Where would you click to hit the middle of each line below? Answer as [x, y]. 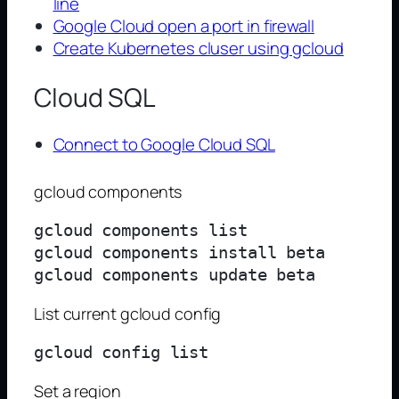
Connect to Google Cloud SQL [164, 145]
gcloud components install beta [179, 253]
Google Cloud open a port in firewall [183, 25]
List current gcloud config [128, 313]
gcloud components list [141, 231]
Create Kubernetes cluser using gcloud [198, 48]
